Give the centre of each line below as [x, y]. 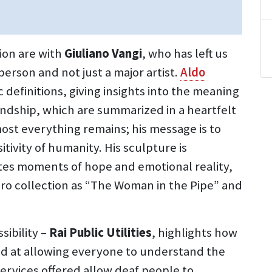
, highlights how [195, 233]
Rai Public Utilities [100, 233]
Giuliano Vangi [103, 54]
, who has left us [185, 54]
